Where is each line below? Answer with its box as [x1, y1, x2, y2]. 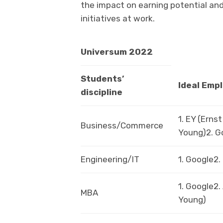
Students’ [81, 74, 124, 84]
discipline [81, 87, 122, 98]
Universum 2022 [81, 47, 153, 57]
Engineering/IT [81, 154, 139, 165]
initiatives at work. [81, 13, 155, 24]
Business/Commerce [81, 120, 163, 131]
